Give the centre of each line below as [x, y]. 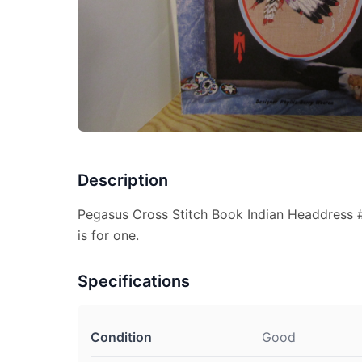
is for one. [108, 235]
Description [123, 180]
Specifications [134, 281]
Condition [121, 337]
